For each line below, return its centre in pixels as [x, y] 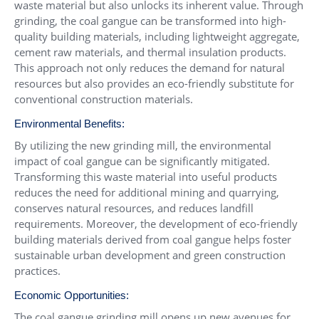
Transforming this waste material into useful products [146, 177]
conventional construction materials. [104, 99]
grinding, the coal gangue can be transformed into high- [150, 21]
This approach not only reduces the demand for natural [150, 68]
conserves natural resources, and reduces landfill [134, 208]
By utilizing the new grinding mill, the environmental [143, 146]
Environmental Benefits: [69, 124]
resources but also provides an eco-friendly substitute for [154, 84]
